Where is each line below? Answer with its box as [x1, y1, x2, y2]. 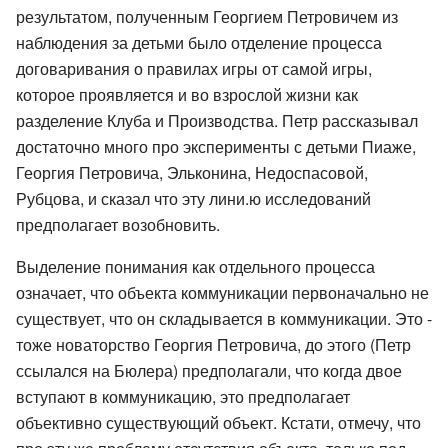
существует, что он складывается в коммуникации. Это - [16, 306, 432, 330]
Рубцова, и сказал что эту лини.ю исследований [16, 186, 371, 210]
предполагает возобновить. [16, 212, 220, 236]
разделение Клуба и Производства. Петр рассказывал [16, 108, 418, 132]
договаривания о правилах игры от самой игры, [16, 56, 372, 80]
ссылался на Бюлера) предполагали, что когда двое [16, 358, 402, 382]
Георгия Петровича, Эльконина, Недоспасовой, [16, 160, 368, 184]
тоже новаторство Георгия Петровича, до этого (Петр [16, 332, 411, 356]
